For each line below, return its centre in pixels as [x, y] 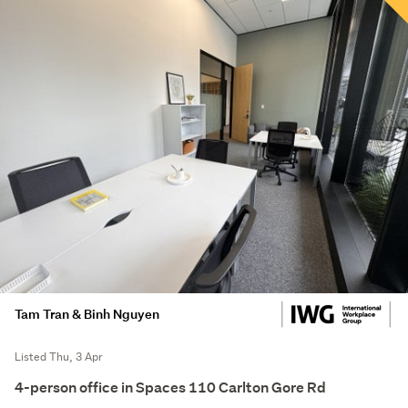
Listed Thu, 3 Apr [59, 357]
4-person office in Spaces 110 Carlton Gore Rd [170, 388]
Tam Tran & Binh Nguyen [87, 314]
